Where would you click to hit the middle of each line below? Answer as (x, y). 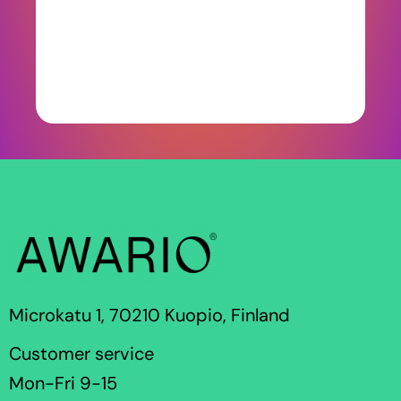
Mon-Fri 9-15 (63, 384)
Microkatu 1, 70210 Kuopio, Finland (149, 316)
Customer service (81, 354)
